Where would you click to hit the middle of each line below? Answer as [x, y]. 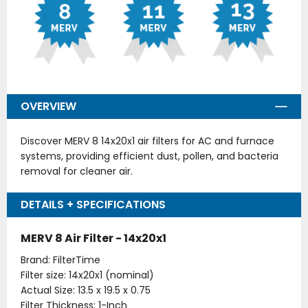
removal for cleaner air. [77, 172]
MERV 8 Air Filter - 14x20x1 [93, 239]
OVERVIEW [48, 107]
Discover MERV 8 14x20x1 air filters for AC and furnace [147, 141]
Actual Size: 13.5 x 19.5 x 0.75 [86, 290]
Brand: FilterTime [60, 260]
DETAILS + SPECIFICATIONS [93, 205]
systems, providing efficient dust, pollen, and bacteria [150, 156]
